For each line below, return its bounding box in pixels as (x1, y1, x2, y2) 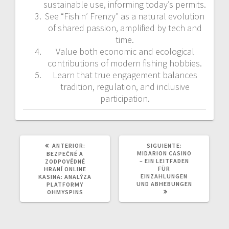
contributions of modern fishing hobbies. (48, 57, 202, 69)
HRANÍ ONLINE (43, 165, 86, 173)
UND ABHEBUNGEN (136, 179, 192, 188)
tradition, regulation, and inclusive (60, 80, 190, 93)
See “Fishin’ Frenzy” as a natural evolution (45, 10, 204, 22)
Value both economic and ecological (55, 45, 194, 57)
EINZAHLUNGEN (141, 172, 188, 180)
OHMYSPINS (47, 188, 83, 196)
